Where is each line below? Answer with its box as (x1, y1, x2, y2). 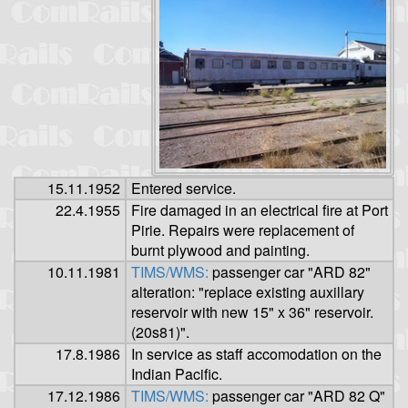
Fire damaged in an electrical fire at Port (131, 199, 388, 220)
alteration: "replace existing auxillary (131, 280, 364, 302)
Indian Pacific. (131, 362, 222, 384)
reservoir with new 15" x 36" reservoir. (131, 301, 373, 322)
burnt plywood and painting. (131, 239, 310, 260)
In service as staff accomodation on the (131, 342, 382, 364)
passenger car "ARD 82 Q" (209, 384, 385, 406)
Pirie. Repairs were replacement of (131, 219, 354, 240)
